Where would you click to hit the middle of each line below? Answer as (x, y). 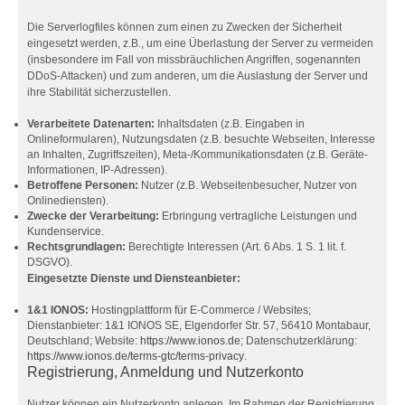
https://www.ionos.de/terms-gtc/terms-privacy (136, 356)
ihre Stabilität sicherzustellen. (99, 92)
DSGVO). (50, 262)
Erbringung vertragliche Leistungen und (258, 216)
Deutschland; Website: (84, 341)
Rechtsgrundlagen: (76, 247)
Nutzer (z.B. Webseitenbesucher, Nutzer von (248, 185)
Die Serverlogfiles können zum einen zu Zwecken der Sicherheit (184, 27)
